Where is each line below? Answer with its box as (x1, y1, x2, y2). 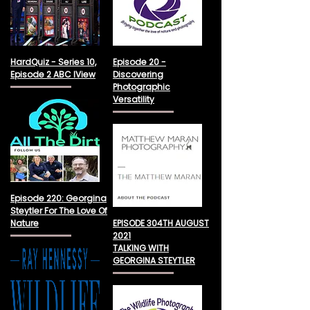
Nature (10, 217, 39, 229)
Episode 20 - (113, 56, 166, 68)
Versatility (113, 93, 154, 105)
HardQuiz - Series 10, (10, 56, 96, 68)
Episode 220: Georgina (10, 192, 107, 204)
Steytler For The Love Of (10, 205, 107, 217)
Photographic (113, 81, 170, 93)
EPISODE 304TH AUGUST (113, 217, 209, 229)
